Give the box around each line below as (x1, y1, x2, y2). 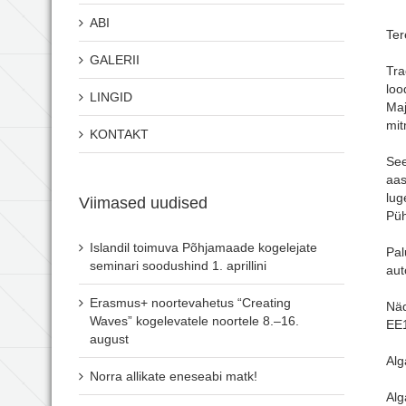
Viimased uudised (79, 194, 208, 212)
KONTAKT (90, 127, 149, 141)
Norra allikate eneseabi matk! (90, 369, 257, 383)
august (90, 332, 129, 346)
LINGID (90, 90, 132, 104)
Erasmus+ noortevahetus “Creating (90, 295, 291, 310)
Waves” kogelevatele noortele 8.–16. (90, 314, 299, 328)
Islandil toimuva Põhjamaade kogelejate (90, 240, 317, 255)
